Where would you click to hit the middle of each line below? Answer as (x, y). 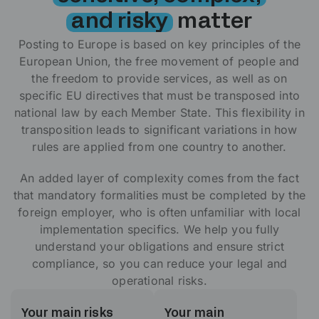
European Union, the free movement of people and (159, 62)
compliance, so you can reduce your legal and (159, 264)
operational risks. (159, 281)
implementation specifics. (110, 230)
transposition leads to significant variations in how (159, 130)
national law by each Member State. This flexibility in (159, 113)
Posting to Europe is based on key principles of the (159, 45)
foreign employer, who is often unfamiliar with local (159, 213)
